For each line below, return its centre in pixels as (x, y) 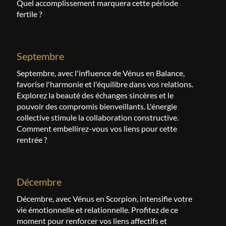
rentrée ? (32, 139)
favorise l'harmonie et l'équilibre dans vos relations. (105, 84)
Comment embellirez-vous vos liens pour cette (97, 128)
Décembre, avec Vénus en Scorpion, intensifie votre (105, 199)
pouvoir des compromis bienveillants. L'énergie (97, 106)
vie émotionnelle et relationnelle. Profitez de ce (98, 210)
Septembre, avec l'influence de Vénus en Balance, (101, 73)
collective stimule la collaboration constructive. (98, 117)
